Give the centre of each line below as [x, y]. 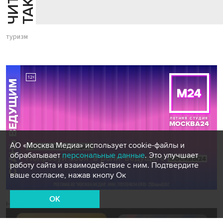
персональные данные [104, 155]
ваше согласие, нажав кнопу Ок [68, 175]
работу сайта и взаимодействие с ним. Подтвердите [104, 165]
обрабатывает [36, 155]
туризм [17, 37]
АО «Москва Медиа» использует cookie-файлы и [97, 145]
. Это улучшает [171, 155]
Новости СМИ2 [30, 204]
